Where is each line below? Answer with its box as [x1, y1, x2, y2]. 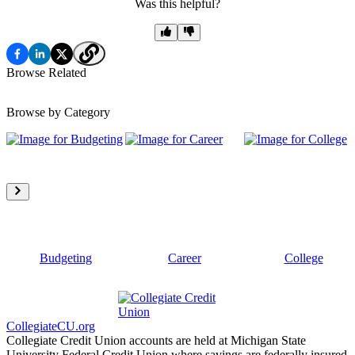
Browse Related [6, 66, 86, 80]
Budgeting [40, 251, 92, 265]
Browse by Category [6, 105, 110, 120]
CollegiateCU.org [6, 319, 95, 334]
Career [168, 251, 201, 265]
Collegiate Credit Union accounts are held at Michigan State [6, 334, 306, 348]
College [284, 251, 323, 265]
